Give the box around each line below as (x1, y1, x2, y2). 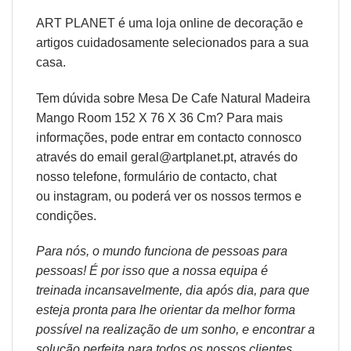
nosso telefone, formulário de (36, 169, 200, 183)
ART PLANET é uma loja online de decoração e (36, 16, 303, 30)
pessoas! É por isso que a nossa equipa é (36, 264, 268, 278)
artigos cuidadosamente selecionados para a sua (36, 35, 309, 49)
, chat (247, 169, 277, 183)
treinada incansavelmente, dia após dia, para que (36, 284, 309, 298)
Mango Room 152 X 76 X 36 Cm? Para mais (36, 110, 283, 125)
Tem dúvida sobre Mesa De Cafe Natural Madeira (36, 91, 310, 105)
